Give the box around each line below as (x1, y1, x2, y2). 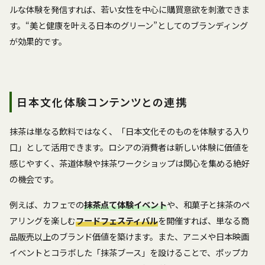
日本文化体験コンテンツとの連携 (17, 93, 188, 109)
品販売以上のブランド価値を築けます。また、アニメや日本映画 (9, 230, 249, 243)
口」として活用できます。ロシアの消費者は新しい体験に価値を (9, 140, 249, 153)
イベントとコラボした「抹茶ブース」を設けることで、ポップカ (9, 245, 248, 258)
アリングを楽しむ (9, 214, 76, 227)
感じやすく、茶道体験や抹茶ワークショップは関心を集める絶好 (9, 156, 250, 169)
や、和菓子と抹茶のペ (167, 198, 250, 211)
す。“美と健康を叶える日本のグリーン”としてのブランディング (9, 18, 248, 31)
